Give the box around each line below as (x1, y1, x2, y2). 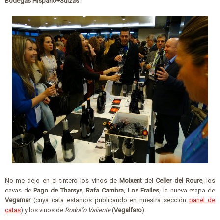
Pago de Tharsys (33, 186, 82, 194)
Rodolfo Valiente (63, 206, 110, 214)
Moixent (119, 176, 142, 184)
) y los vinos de (21, 206, 63, 214)
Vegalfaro (114, 206, 142, 214)
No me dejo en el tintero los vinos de (5, 176, 119, 184)
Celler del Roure (156, 176, 202, 184)
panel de (189, 196, 216, 204)
